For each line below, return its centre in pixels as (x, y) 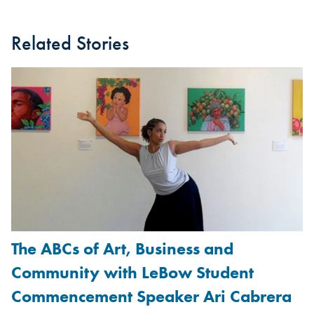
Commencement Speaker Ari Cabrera (151, 296)
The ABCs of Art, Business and (122, 249)
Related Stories (70, 44)
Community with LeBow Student (132, 273)
